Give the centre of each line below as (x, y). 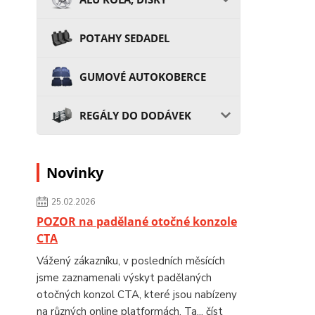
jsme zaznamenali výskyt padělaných (124, 277)
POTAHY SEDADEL (124, 38)
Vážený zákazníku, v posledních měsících (131, 261)
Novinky (75, 172)
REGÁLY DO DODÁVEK (135, 115)
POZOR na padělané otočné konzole (137, 221)
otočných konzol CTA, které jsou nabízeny (137, 294)
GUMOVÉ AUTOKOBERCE (143, 76)
